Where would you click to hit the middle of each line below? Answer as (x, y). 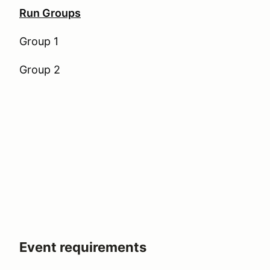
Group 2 (40, 70)
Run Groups (50, 13)
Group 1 (39, 41)
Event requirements (83, 247)
